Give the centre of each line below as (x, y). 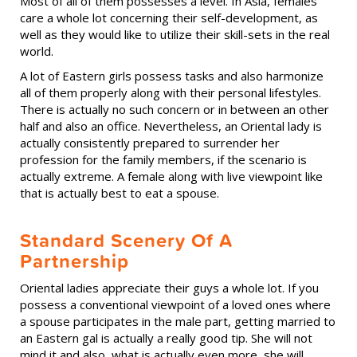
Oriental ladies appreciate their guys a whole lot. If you (169, 288)
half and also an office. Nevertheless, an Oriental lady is (171, 126)
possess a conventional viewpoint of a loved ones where (175, 304)
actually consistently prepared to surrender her (150, 143)
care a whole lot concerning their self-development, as (169, 18)
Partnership (75, 261)
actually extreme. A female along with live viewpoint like (171, 176)
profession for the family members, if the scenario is (163, 159)
